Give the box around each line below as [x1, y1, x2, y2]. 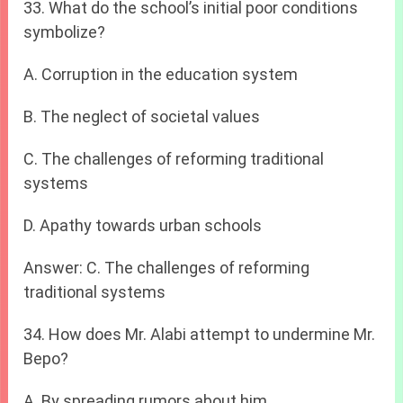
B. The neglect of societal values [23, 106, 261, 126]
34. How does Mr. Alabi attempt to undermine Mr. [23, 324, 376, 344]
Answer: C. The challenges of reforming [23, 257, 310, 277]
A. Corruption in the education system [23, 64, 299, 84]
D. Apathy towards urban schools [23, 215, 263, 235]
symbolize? [23, 22, 106, 41]
